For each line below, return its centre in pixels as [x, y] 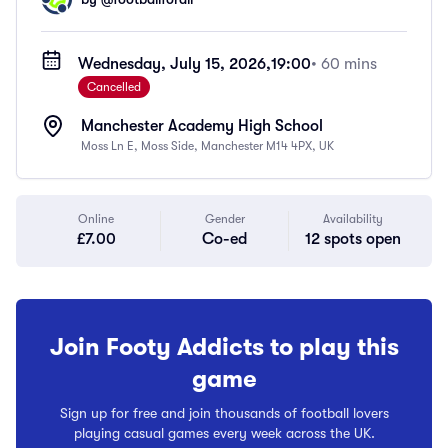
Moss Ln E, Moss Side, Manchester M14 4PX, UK [207, 146]
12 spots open [352, 239]
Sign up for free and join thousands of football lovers [224, 413]
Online [96, 219]
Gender [224, 219]
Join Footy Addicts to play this [224, 347]
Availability [352, 219]
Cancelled [114, 87]
